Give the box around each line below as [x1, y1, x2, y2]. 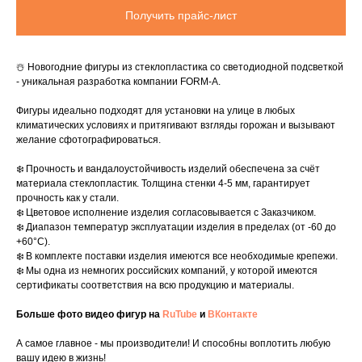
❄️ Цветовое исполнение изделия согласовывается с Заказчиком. [16, 207, 316, 219]
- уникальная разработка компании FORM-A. [16, 76, 221, 88]
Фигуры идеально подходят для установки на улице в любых [16, 105, 295, 117]
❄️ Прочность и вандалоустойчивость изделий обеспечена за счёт [16, 163, 320, 175]
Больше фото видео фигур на [16, 309, 162, 321]
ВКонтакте [208, 309, 258, 321]
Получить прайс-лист [125, 9, 237, 23]
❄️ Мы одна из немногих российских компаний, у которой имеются [16, 265, 318, 277]
